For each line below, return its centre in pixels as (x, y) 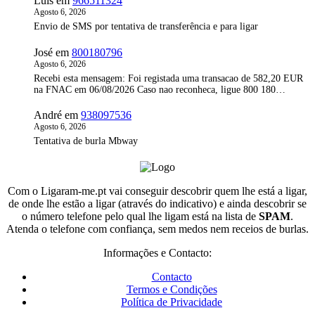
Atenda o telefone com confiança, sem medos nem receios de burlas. (157, 229)
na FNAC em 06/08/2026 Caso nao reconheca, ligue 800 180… (160, 89)
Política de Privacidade (172, 302)
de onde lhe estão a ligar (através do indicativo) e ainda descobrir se (157, 203)
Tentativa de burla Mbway (86, 141)
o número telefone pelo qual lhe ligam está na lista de (140, 216)
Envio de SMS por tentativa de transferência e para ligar (146, 27)
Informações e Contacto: (157, 252)
